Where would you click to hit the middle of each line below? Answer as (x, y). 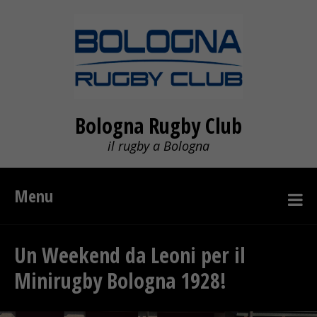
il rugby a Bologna (158, 146)
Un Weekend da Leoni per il (130, 255)
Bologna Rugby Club (158, 126)
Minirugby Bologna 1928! (120, 281)
